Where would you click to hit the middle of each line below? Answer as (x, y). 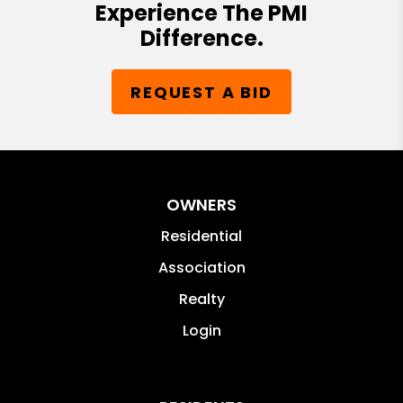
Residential (201, 237)
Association (201, 268)
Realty (201, 300)
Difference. (201, 39)
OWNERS (201, 205)
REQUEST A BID (201, 92)
